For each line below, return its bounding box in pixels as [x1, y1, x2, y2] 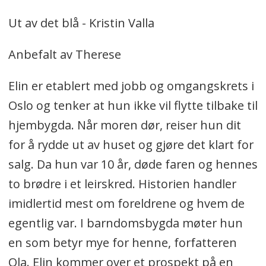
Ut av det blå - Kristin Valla [8, 14, 154, 31]
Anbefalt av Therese [8, 46, 121, 62]
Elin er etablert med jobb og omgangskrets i [8, 77, 254, 94]
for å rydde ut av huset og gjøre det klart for [8, 136, 254, 153]
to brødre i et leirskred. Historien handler [8, 175, 236, 192]
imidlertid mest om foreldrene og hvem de [8, 195, 245, 211]
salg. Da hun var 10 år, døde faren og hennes [8, 156, 258, 172]
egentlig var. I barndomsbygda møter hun [8, 214, 243, 231]
